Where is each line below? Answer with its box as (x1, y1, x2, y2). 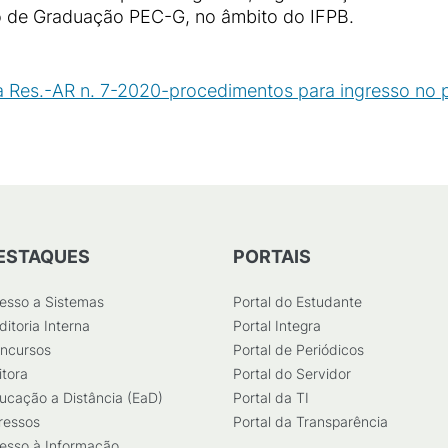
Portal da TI (233, 389, 309, 406)
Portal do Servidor (233, 365, 351, 382)
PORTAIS (233, 246, 311, 267)
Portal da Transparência (233, 413, 388, 430)
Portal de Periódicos (233, 341, 364, 358)
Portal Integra (233, 317, 321, 334)
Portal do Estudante (233, 293, 362, 310)
